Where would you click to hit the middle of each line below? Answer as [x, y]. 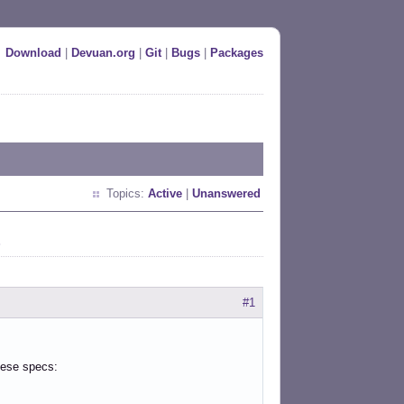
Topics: [127, 193]
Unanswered [226, 193]
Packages [237, 53]
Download [33, 53]
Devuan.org [103, 53]
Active [165, 193]
